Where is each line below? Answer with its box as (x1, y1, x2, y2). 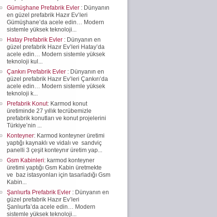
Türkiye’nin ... (7, 122, 42, 129)
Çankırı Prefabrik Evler (7, 68, 67, 75)
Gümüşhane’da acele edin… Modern (7, 18, 104, 26)
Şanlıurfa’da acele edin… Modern (7, 203, 95, 210)
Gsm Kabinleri (7, 156, 44, 164)
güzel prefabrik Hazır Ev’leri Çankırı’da (7, 75, 108, 82)
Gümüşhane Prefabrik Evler (7, 4, 81, 11)
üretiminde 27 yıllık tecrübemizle (7, 107, 92, 114)
